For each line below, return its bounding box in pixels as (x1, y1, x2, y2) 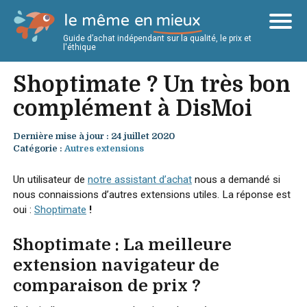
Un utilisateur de (12, 173, 88, 186)
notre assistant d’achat (87, 173, 192, 186)
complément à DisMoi (12, 96, 252, 121)
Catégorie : (12, 143, 64, 153)
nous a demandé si (191, 173, 280, 186)
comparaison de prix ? (12, 276, 201, 295)
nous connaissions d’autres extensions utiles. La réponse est (12, 188, 291, 201)
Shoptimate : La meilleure (12, 235, 232, 254)
